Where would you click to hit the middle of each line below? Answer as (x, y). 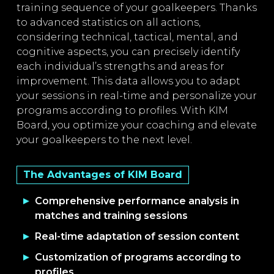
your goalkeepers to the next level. (104, 140)
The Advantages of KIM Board (102, 175)
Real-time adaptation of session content (137, 236)
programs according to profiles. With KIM (122, 110)
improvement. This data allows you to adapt (128, 81)
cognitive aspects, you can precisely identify (128, 52)
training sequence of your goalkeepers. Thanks (136, 8)
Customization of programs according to (138, 257)
